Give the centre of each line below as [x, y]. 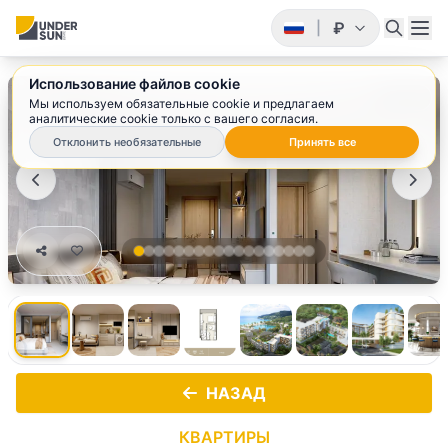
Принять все [322, 142]
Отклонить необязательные [127, 142]
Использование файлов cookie [134, 83]
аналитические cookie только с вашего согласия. [173, 118]
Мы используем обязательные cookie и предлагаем [181, 103]
